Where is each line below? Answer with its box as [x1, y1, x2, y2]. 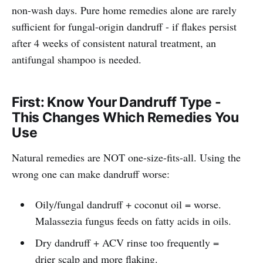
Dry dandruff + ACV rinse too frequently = [35, 235, 219, 249]
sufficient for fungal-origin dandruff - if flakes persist [12, 19, 237, 33]
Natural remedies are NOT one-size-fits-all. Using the [12, 150, 241, 164]
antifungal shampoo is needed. [12, 52, 141, 66]
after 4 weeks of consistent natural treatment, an [12, 35, 216, 50]
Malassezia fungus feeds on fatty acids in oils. [35, 213, 231, 228]
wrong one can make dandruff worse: [12, 166, 170, 181]
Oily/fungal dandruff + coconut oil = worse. [35, 197, 221, 211]
